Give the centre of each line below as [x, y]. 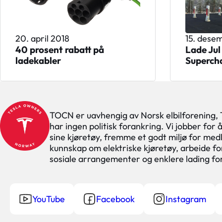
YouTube [48, 199]
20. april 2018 [42, 39]
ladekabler [38, 61]
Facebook [115, 199]
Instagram [186, 199]
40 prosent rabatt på [59, 50]
